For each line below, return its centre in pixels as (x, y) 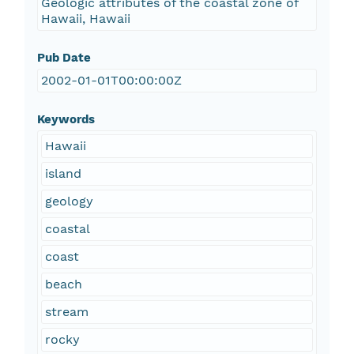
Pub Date (64, 58)
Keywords (66, 120)
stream (66, 312)
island (63, 174)
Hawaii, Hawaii (85, 19)
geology (69, 201)
